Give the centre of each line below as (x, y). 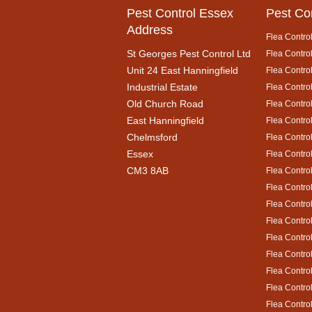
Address (150, 30)
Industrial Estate (162, 87)
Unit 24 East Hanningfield (182, 70)
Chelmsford (152, 137)
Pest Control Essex (180, 13)
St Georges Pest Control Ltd (189, 54)
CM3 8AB (148, 171)
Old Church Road (165, 104)
